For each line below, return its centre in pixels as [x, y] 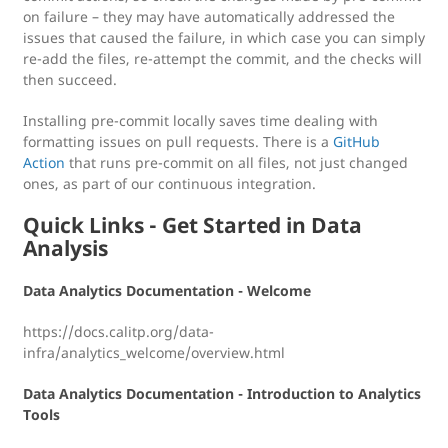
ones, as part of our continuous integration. [169, 183]
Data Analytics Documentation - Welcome [167, 290]
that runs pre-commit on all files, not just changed [236, 162]
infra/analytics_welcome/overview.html [154, 352]
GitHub [356, 141]
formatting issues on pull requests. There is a [178, 141]
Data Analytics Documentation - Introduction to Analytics [222, 393]
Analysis [65, 248]
